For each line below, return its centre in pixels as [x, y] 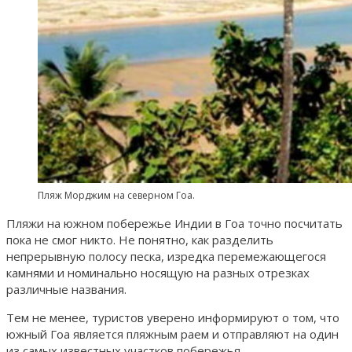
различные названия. [66, 290]
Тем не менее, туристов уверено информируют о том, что [173, 318]
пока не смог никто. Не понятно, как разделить [140, 240]
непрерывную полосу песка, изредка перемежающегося [166, 257]
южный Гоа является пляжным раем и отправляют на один [172, 334]
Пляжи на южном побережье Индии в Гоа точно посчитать [174, 224]
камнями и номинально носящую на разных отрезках [158, 273]
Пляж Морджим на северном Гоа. [116, 196]
